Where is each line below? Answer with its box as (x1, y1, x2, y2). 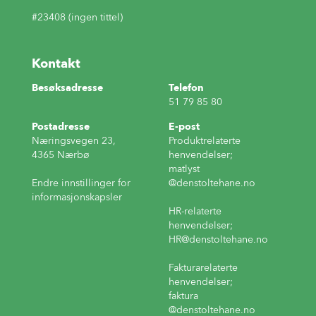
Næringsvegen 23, (32, 135, 116, 147)
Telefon (169, 82, 204, 95)
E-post (169, 121, 200, 133)
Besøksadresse (32, 82, 103, 95)
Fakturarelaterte (169, 262, 238, 274)
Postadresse (32, 121, 90, 133)
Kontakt (32, 56, 80, 72)
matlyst (169, 163, 200, 176)
